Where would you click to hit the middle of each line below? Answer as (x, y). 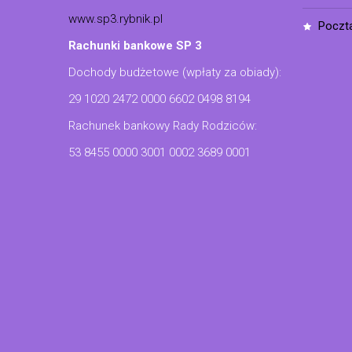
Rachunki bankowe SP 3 (135, 45)
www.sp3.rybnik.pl (115, 18)
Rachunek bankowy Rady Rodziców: (163, 125)
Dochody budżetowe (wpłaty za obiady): (175, 72)
